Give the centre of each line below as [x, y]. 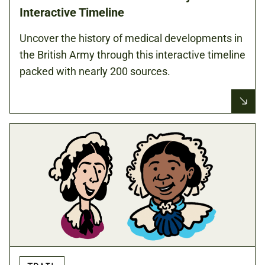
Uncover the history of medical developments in [131, 38]
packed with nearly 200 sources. [95, 71]
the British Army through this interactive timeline [132, 54]
